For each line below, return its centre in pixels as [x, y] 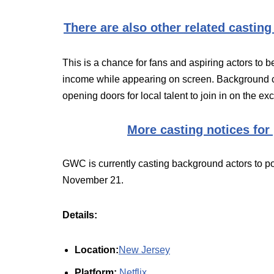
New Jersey [144, 250]
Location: [97, 250]
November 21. [93, 180]
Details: [80, 215]
